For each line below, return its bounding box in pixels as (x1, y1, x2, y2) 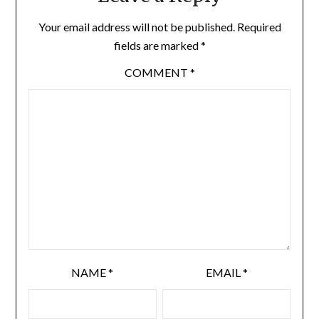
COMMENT (124, 66, 190, 80)
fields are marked (113, 38, 201, 53)
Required (236, 20, 281, 34)
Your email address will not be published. (38, 20, 235, 34)
